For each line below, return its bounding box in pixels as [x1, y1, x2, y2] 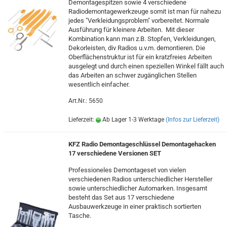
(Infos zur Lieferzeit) [165, 116, 219, 123]
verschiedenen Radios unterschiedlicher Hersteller [68, 175, 212, 183]
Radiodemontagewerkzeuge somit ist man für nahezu [68, 8, 221, 15]
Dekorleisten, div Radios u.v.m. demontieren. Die [68, 44, 205, 52]
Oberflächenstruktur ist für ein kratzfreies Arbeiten [68, 53, 212, 61]
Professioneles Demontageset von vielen [68, 166, 186, 174]
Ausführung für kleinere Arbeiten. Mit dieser [68, 26, 194, 33]
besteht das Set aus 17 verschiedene [68, 194, 174, 201]
